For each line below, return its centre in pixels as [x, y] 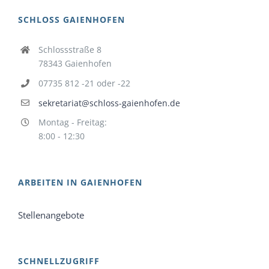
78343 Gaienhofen [75, 64]
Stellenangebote [51, 215]
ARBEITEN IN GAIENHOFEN [80, 183]
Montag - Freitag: [72, 122]
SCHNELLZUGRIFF [59, 261]
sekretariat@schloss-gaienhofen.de [109, 103]
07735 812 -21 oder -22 [84, 83]
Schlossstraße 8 [70, 50]
